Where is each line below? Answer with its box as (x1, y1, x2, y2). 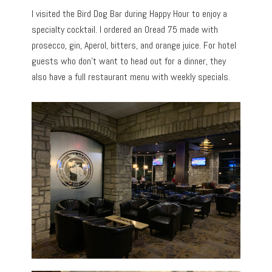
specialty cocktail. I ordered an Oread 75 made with (32, 23, 219, 36)
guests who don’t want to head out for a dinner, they (32, 55, 226, 68)
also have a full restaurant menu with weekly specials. (32, 70, 231, 84)
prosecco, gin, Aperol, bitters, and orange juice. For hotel (32, 39, 237, 52)
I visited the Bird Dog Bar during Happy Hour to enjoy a (32, 7, 228, 21)
